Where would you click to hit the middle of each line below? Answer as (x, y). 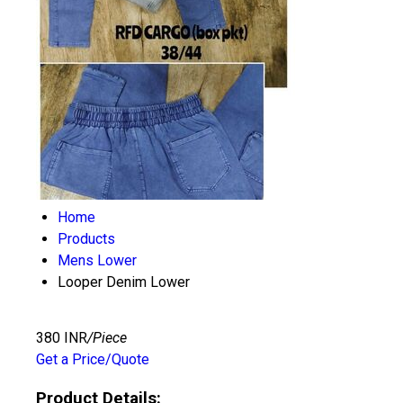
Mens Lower (97, 260)
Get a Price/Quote (93, 359)
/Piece (107, 338)
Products (86, 239)
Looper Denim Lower (124, 282)
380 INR (62, 338)
